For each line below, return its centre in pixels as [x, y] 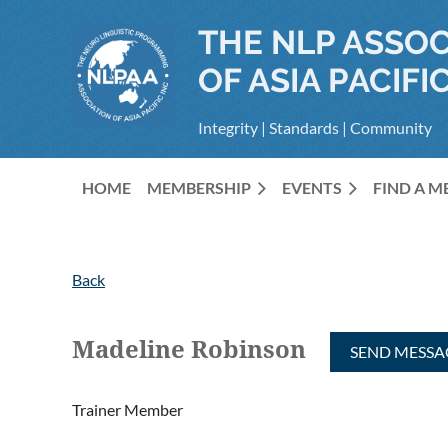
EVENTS [312, 187]
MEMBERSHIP [199, 187]
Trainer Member [127, 410]
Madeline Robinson [189, 350]
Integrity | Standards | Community [315, 127]
